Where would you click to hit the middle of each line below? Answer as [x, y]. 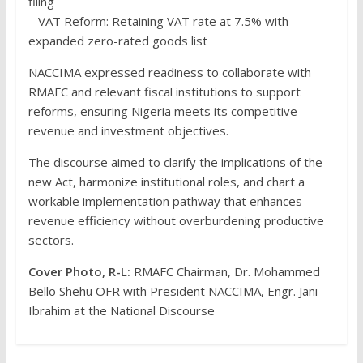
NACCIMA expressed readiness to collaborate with [169, 73]
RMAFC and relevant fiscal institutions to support [164, 92]
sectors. [51, 240]
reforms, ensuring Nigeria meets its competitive [162, 111]
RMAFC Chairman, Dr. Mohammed [225, 272]
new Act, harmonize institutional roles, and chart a [166, 182]
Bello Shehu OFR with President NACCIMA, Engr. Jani [173, 291]
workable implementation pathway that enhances [165, 201]
